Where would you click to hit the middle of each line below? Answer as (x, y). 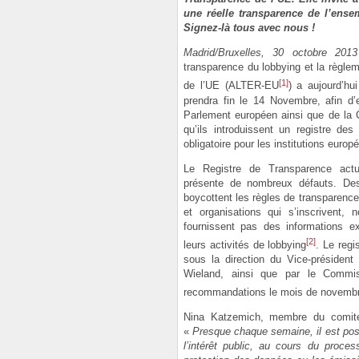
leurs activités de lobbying (245, 244)
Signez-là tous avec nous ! (249, 28)
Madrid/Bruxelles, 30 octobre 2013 (270, 53)
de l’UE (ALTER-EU (231, 86)
